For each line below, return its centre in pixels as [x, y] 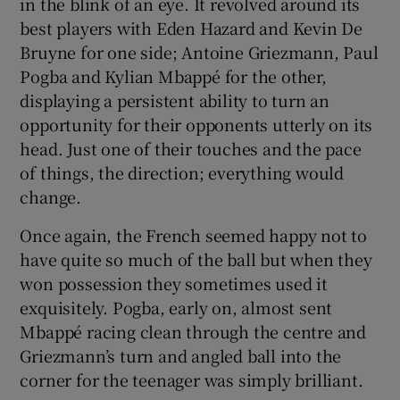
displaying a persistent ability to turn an [175, 100]
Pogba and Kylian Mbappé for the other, [173, 75]
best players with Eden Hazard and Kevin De [192, 27]
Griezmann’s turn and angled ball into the [181, 355]
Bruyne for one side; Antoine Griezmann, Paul [199, 51]
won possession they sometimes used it [174, 283]
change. [51, 196]
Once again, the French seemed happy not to [194, 234]
